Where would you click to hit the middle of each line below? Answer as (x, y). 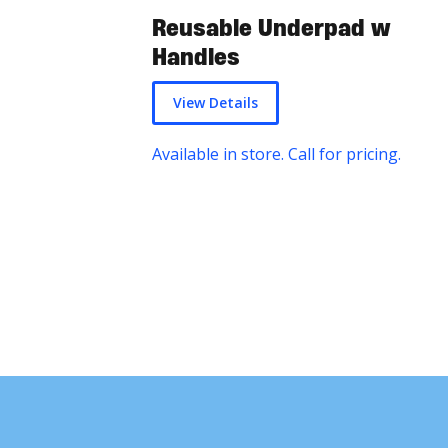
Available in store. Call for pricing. (278, 154)
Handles (196, 57)
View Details (215, 103)
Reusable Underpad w (271, 28)
